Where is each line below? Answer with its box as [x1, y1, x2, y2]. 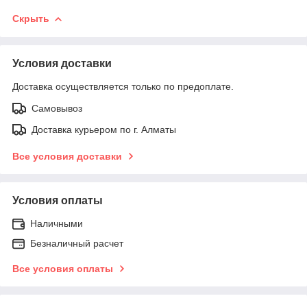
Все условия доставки [12, 150, 122, 162]
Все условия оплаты [12, 262, 113, 274]
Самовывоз [32, 102, 82, 114]
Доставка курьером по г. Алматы [32, 123, 176, 135]
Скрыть [12, 12, 49, 24]
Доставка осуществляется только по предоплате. [12, 80, 234, 92]
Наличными [30, 217, 83, 229]
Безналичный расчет [30, 237, 123, 249]
